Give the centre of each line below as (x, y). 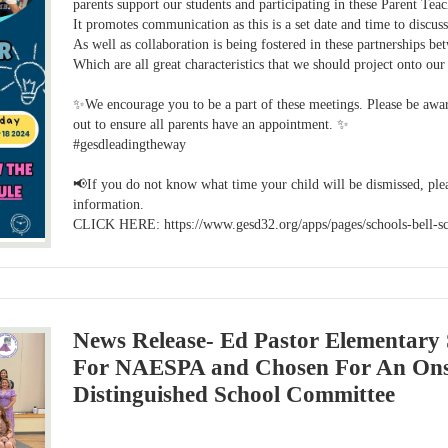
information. (109, 205)
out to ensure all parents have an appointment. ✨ (211, 125)
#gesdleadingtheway (130, 145)
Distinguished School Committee (234, 395)
